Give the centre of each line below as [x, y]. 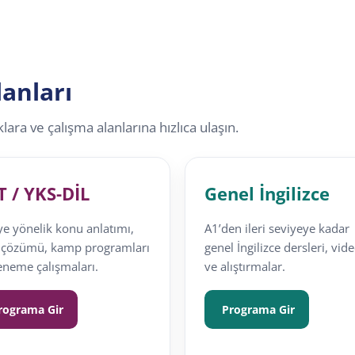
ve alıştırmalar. [244, 267]
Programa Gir [256, 310]
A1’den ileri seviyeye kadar [277, 229]
